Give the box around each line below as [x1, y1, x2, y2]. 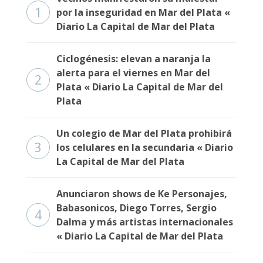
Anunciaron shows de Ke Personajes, [56, 187, 227, 200]
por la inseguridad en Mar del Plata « [56, 6, 230, 19]
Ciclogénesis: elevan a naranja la [56, 52, 211, 65]
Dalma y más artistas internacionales [56, 215, 233, 228]
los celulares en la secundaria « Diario [56, 141, 233, 154]
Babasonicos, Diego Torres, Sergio [56, 201, 217, 214]
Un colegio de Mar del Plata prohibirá [56, 127, 232, 140]
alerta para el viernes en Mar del [56, 66, 210, 79]
